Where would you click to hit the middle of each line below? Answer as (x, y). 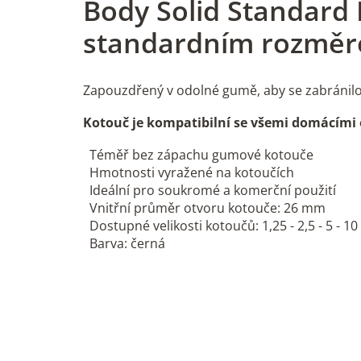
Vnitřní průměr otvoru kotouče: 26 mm (207, 208)
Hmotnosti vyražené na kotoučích (192, 173)
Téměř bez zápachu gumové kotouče (201, 155)
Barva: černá (127, 244)
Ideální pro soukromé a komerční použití (213, 191)
